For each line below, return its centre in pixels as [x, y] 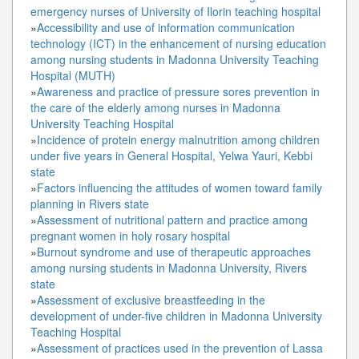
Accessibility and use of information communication [166, 27]
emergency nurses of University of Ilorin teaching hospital [175, 11]
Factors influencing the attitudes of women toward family [179, 187]
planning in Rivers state [90, 203]
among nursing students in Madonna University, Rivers [169, 267]
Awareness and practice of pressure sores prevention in [178, 91]
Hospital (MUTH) [73, 75]
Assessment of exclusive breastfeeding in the [151, 299]
